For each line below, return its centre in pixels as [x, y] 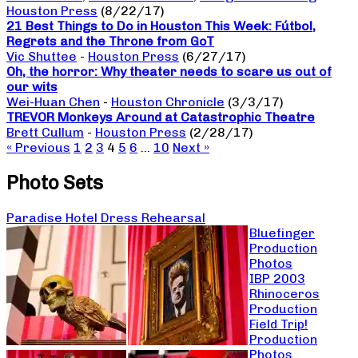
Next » [191, 148]
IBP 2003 [277, 279]
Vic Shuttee [42, 57]
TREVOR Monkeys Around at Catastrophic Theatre [161, 117]
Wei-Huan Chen [53, 102]
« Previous [38, 148]
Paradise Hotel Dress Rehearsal [106, 218]
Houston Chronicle [168, 102]
